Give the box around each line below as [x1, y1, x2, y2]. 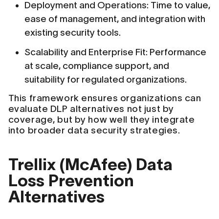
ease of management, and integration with [24, 13, 206, 24]
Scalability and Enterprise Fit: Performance [24, 47, 207, 58]
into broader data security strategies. [8, 125, 180, 136]
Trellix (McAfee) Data [8, 155, 173, 174]
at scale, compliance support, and [24, 61, 170, 71]
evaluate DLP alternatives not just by [8, 104, 174, 114]
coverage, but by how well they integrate [8, 114, 195, 125]
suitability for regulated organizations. [24, 74, 187, 85]
